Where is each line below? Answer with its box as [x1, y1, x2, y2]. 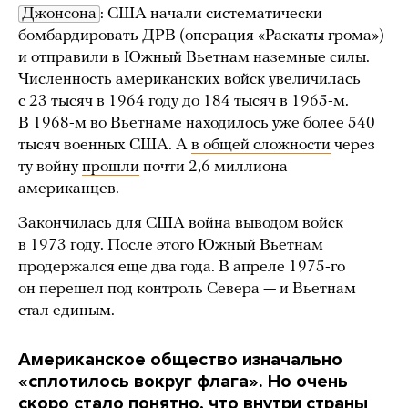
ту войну [18, 158, 82, 177]
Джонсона [22, 5, 97, 24]
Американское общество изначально [18, 349, 342, 372]
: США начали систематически [100, 5, 322, 24]
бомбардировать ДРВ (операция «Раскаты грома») [18, 27, 384, 46]
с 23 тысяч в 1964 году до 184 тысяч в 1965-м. [18, 93, 349, 111]
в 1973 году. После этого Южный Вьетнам [18, 237, 323, 255]
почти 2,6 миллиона [139, 158, 288, 177]
